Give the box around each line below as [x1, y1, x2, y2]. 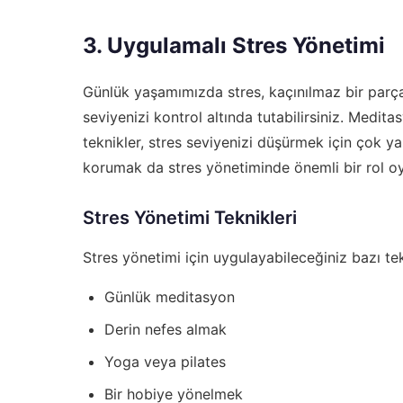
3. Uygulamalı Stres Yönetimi [83, 31, 385, 58]
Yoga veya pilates [104, 352, 226, 371]
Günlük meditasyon [104, 287, 235, 306]
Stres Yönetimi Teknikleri [83, 206, 297, 228]
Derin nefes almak [104, 319, 227, 338]
